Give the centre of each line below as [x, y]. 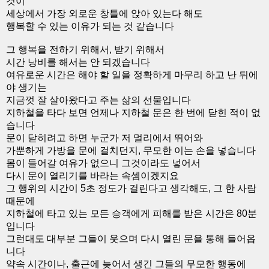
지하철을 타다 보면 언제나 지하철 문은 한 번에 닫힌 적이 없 [133, 113]
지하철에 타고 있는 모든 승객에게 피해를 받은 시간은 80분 [131, 213]
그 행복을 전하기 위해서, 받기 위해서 [85, 50]
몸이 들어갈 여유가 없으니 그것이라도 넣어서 [103, 163]
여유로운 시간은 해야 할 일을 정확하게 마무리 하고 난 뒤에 [132, 75]
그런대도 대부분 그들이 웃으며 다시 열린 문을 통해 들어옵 [131, 239]
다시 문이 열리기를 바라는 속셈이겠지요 [92, 176]
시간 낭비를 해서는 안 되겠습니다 [78, 62]
